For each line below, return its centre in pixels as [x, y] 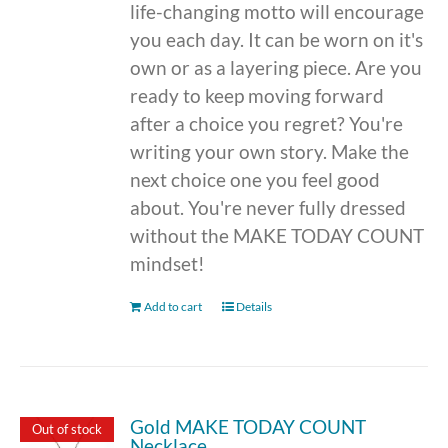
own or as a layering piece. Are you [276, 67]
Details [254, 306]
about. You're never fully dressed [268, 207]
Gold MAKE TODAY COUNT [248, 426]
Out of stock [66, 428]
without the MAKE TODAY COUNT [277, 235]
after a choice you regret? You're [267, 123]
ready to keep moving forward [257, 95]
